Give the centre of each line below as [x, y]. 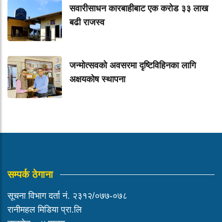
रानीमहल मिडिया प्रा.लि [45, 210]
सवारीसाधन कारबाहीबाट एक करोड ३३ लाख [139, 9]
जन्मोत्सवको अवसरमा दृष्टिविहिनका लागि [133, 66]
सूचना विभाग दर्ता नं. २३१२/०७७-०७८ [67, 196]
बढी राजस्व [87, 23]
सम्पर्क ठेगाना [30, 175]
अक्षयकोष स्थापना [97, 80]
